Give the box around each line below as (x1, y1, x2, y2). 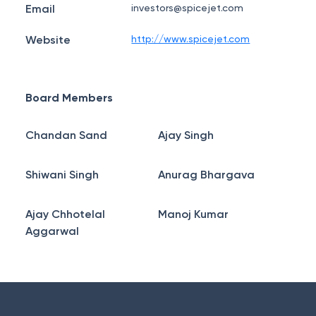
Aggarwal (25, 224, 79, 238)
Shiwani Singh (25, 168, 99, 181)
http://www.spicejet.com (131, 33, 250, 44)
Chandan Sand (25, 128, 107, 142)
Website (25, 33, 71, 47)
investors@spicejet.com (131, 2, 244, 13)
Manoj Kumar (158, 207, 229, 221)
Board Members (25, 91, 113, 104)
